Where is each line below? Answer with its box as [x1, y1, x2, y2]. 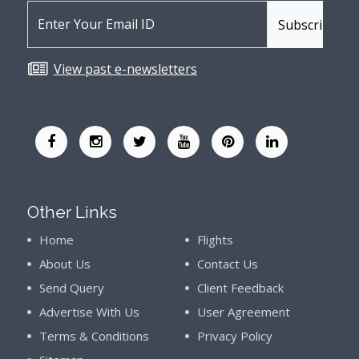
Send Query [39, 280, 104, 296]
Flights [196, 232, 233, 248]
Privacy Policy [196, 328, 272, 344]
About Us [39, 256, 91, 272]
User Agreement [196, 304, 290, 320]
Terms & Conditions [39, 328, 149, 344]
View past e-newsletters [54, 60, 197, 78]
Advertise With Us [39, 304, 139, 320]
